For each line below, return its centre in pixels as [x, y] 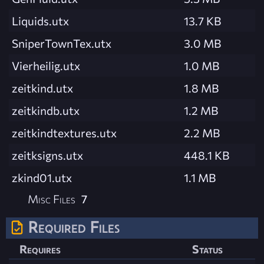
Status [207, 248]
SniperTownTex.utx [62, 43]
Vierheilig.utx [46, 66]
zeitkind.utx [42, 88]
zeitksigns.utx [47, 155]
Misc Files [52, 199]
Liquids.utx [40, 21]
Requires [40, 248]
